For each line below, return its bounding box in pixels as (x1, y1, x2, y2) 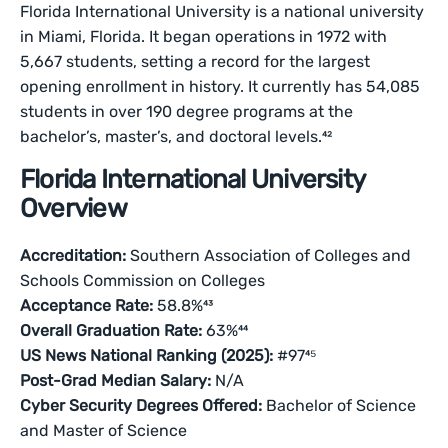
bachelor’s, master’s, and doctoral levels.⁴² (20, 127, 333, 146)
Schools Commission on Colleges (20, 271, 266, 290)
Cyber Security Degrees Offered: (20, 396, 263, 415)
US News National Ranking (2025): (20, 346, 274, 365)
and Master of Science (20, 421, 188, 440)
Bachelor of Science (262, 396, 417, 415)
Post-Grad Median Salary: (20, 371, 212, 390)
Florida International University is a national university (20, 2, 425, 21)
